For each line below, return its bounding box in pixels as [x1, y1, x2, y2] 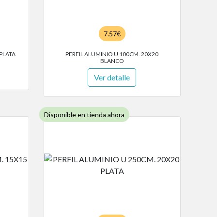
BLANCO [100, 57, 124, 65]
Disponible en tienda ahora [44, 110, 124, 119]
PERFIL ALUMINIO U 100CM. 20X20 [65, 50, 159, 58]
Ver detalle [94, 73, 130, 82]
